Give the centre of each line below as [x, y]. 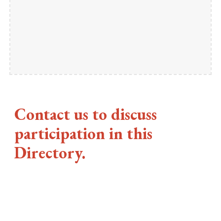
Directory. [50, 152]
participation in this [84, 133]
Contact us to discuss [86, 114]
